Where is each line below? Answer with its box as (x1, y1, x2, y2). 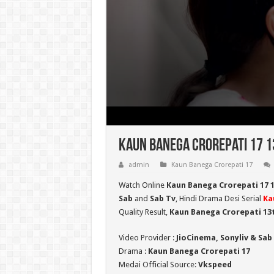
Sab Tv (149, 194, 176, 204)
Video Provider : (118, 233, 176, 243)
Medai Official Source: (118, 260, 198, 270)
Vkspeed (198, 260, 232, 270)
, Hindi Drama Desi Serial (175, 194, 263, 204)
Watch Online (118, 180, 166, 190)
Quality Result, (118, 207, 169, 217)
